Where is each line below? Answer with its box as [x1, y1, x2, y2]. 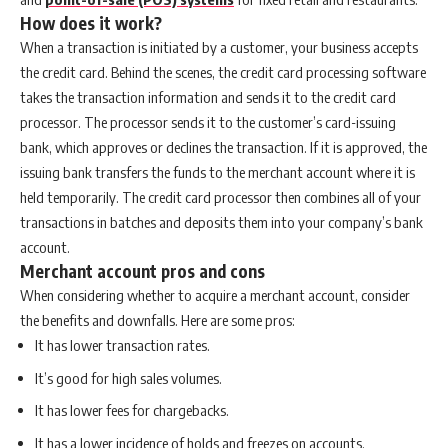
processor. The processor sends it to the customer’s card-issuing [20, 113, 396, 132]
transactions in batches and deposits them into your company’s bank [20, 213, 423, 232]
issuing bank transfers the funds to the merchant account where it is [20, 163, 415, 182]
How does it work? [20, 12, 162, 35]
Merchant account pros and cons [20, 260, 265, 283]
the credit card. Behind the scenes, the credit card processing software [20, 63, 426, 82]
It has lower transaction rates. [35, 336, 210, 355]
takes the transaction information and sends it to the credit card [20, 88, 396, 107]
